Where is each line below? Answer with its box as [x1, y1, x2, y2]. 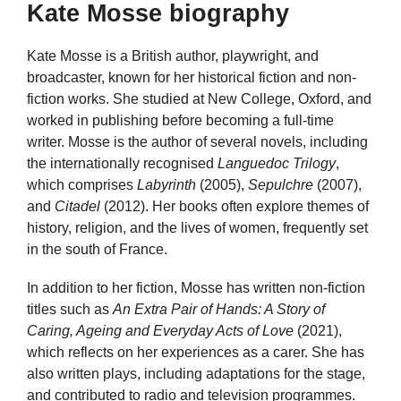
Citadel [55, 199, 100, 214]
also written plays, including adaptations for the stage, [27, 366, 365, 382]
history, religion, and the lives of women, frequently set [27, 220, 368, 235]
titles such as [27, 302, 113, 318]
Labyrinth [137, 177, 196, 192]
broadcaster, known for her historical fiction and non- [27, 70, 356, 85]
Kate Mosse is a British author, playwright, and [27, 48, 319, 64]
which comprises [27, 177, 137, 192]
